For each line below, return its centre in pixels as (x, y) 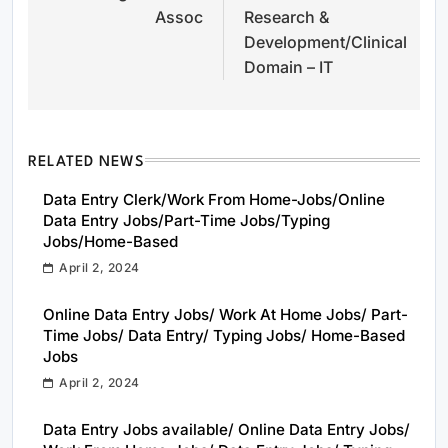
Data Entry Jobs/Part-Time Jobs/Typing (186, 220)
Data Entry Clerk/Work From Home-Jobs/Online (214, 199)
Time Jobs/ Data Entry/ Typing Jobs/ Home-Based (224, 335)
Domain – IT (288, 66)
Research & (286, 16)
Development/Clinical (325, 41)
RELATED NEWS (87, 162)
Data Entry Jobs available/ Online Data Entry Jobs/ (226, 429)
